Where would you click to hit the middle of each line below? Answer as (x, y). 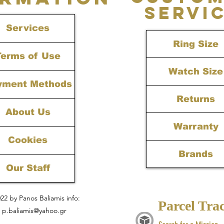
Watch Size (196, 72)
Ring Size (196, 44)
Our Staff (28, 168)
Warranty (196, 127)
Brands (196, 154)
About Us (28, 112)
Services (28, 28)
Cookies (28, 140)
